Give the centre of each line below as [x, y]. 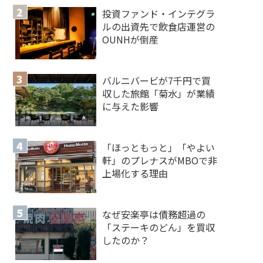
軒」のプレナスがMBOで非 [160, 160]
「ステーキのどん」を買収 [159, 227]
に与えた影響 [131, 106]
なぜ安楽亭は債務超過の [154, 214]
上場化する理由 [135, 173]
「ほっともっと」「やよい [159, 147]
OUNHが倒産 [131, 39]
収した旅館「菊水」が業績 [159, 93]
